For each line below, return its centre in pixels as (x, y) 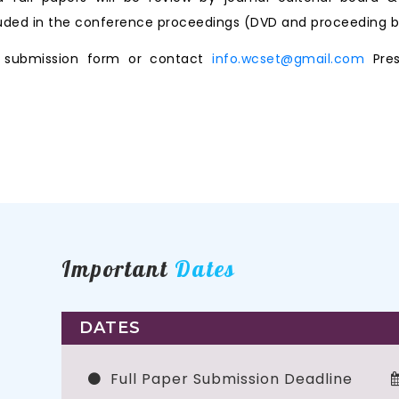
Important (118, 268)
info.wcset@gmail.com (289, 58)
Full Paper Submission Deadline (232, 379)
